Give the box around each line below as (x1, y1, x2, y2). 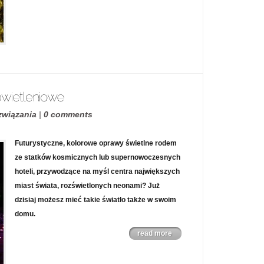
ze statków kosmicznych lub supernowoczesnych (15, 153, 180, 161)
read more (137, 229, 172, 237)
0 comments (44, 110, 93, 119)
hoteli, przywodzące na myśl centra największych (15, 167, 180, 176)
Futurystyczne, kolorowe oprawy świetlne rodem (15, 139, 177, 147)
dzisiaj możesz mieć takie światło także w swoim (15, 196, 176, 204)
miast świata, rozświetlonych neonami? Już (15, 181, 160, 190)
